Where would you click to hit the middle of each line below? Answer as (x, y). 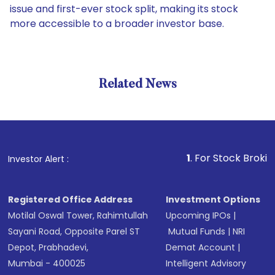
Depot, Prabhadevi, (48, 247)
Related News (137, 85)
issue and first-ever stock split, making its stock (124, 9)
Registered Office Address (71, 199)
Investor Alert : (39, 159)
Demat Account (201, 247)
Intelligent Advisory (206, 263)
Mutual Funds (197, 231)
